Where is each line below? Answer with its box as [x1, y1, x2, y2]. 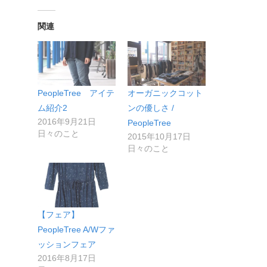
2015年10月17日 [127, 131, 191, 141]
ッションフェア [37, 239, 96, 249]
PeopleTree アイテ [37, 88, 114, 98]
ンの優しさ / [127, 103, 174, 113]
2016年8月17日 [37, 253, 96, 263]
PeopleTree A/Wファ [37, 224, 115, 234]
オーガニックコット [127, 88, 203, 98]
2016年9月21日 [37, 116, 96, 126]
